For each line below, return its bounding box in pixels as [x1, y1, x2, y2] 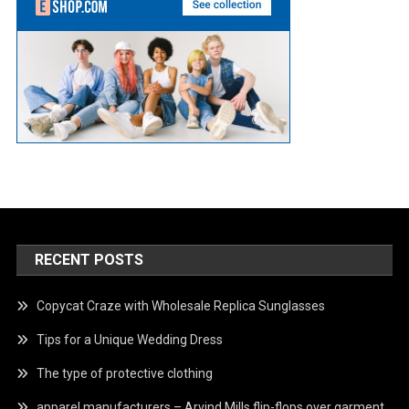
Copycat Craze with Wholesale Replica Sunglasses [37, 299, 326, 314]
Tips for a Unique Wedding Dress [37, 332, 224, 348]
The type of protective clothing [37, 366, 214, 382]
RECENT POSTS [35, 251, 144, 269]
